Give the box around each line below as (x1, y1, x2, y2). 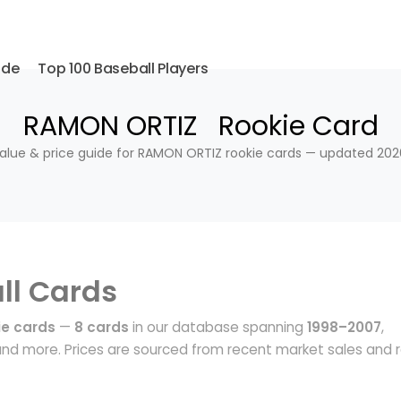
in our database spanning (129, 318, 307, 337)
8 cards (74, 318, 129, 337)
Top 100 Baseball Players (38, 58, 209, 79)
